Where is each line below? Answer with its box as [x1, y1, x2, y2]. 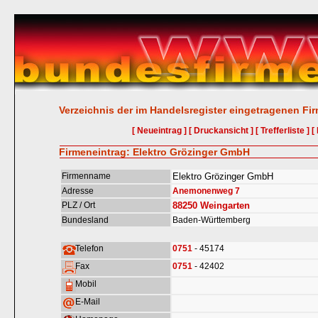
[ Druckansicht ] [189, 126, 253, 136]
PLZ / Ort [62, 200, 96, 210]
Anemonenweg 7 [172, 186, 241, 196]
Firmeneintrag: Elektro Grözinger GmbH [59, 146, 251, 158]
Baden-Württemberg [172, 215, 251, 225]
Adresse [62, 186, 94, 196]
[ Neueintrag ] [132, 126, 187, 136]
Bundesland [62, 215, 109, 225]
